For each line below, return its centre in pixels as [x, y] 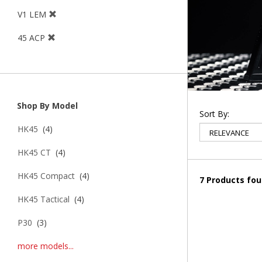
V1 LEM [33, 15]
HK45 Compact [46, 176]
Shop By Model [46, 106]
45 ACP [32, 38]
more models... [46, 246]
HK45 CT [34, 153]
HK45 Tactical [44, 199]
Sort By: [214, 113]
